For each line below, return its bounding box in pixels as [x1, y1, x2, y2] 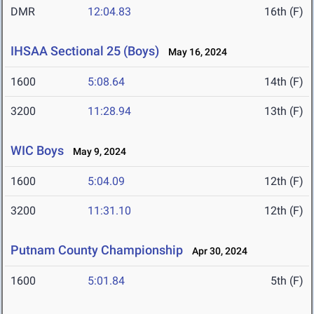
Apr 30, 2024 [186, 245, 247, 257]
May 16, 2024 [162, 46, 227, 58]
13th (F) [264, 104, 303, 118]
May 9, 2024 [67, 146, 126, 158]
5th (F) [271, 274, 303, 288]
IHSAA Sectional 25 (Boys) [11, 43, 159, 59]
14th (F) [264, 75, 303, 89]
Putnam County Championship [11, 243, 183, 258]
